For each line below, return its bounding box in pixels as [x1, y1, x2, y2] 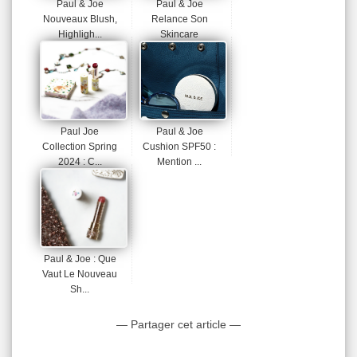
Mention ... [157, 156, 202, 168]
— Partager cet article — [116, 318, 241, 331]
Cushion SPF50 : [143, 141, 216, 153]
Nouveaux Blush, [42, 14, 117, 25]
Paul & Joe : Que [43, 253, 116, 265]
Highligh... [57, 29, 102, 41]
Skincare [160, 29, 198, 41]
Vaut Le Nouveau [42, 269, 117, 280]
